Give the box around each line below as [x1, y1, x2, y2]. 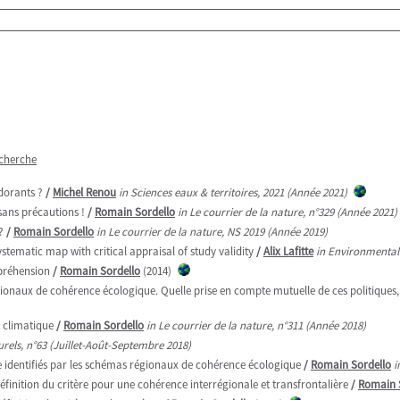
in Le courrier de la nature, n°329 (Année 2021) [178, 204, 397, 220]
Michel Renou [53, 185, 116, 200]
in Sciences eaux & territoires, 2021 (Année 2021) [119, 185, 347, 200]
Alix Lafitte [262, 244, 313, 259]
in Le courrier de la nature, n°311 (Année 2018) [146, 318, 366, 333]
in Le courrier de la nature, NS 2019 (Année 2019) [96, 224, 328, 239]
